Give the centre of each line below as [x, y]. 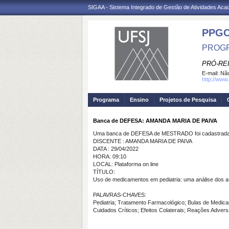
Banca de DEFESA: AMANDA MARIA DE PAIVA [155, 121]
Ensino [139, 100]
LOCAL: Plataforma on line [126, 164]
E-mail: [211, 73]
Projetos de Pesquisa [188, 100]
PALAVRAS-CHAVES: [120, 195]
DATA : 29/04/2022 [116, 149]
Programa [106, 100]
